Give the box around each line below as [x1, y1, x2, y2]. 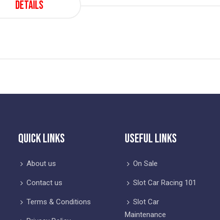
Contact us [26, 178, 62, 188]
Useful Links [124, 131, 177, 146]
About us [26, 159, 56, 168]
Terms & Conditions [26, 197, 91, 207]
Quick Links [18, 131, 65, 146]
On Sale [133, 159, 158, 168]
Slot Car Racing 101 [133, 178, 196, 188]
